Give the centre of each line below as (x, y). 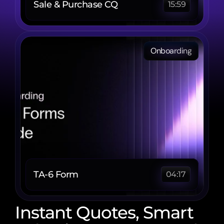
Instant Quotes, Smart (104, 212)
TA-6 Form (57, 174)
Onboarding (171, 51)
